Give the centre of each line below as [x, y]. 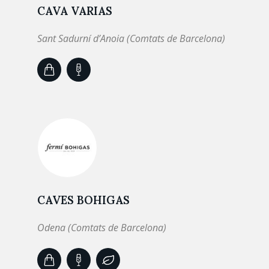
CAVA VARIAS [75, 11]
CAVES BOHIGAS [83, 200]
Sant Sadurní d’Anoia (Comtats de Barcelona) [131, 38]
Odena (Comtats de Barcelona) [102, 228]
